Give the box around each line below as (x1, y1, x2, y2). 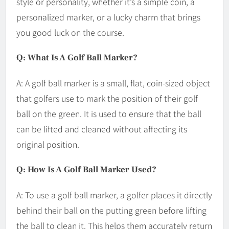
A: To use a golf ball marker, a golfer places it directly (16, 189, 212, 201)
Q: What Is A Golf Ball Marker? (16, 52, 138, 63)
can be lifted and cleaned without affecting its (16, 123, 187, 135)
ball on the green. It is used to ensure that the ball (16, 107, 201, 120)
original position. (16, 138, 79, 151)
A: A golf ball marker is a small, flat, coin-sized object (16, 77, 210, 89)
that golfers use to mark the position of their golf (16, 92, 198, 105)
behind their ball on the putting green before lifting (16, 204, 207, 217)
